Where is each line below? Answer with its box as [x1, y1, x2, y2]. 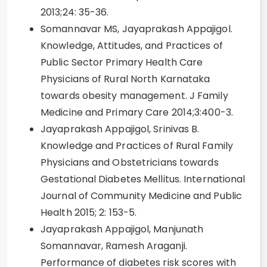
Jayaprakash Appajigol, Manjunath [41, 222, 204, 236]
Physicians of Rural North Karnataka [41, 72, 210, 86]
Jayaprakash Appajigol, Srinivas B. [41, 122, 200, 136]
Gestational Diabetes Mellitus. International [41, 172, 246, 186]
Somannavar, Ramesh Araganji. [41, 239, 187, 253]
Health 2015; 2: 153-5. [41, 206, 137, 219]
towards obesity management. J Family [41, 89, 228, 103]
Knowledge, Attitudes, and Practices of [41, 39, 223, 52]
